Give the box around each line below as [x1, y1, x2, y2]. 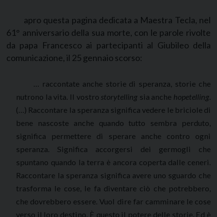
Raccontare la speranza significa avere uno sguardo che [16, 170, 211, 180]
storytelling [101, 92, 138, 101]
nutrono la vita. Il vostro [16, 92, 101, 101]
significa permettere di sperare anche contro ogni [16, 131, 211, 140]
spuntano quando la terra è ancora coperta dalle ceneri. [16, 157, 211, 167]
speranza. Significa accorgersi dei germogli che [16, 144, 211, 154]
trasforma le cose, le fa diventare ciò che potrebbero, [16, 183, 211, 193]
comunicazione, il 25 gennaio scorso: [6, 52, 142, 63]
